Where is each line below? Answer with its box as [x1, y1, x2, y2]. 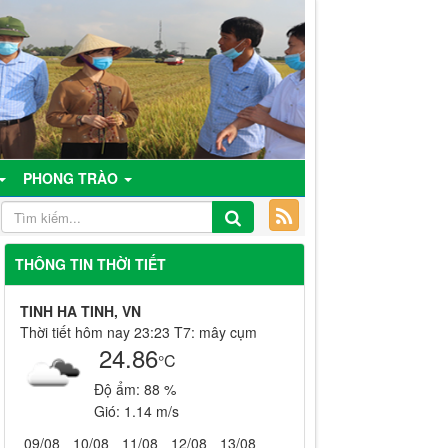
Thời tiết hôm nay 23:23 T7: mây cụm [19, 322, 257, 342]
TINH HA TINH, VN [19, 301, 141, 321]
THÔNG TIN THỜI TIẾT [14, 254, 166, 274]
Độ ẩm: [93, 379, 144, 399]
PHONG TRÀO [23, 168, 122, 188]
